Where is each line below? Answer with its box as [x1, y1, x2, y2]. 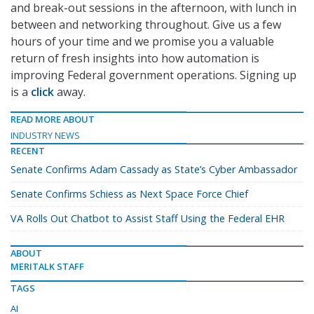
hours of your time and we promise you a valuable [11, 34, 274, 50]
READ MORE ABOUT [11, 113, 95, 126]
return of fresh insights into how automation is [11, 50, 259, 67]
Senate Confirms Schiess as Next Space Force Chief [11, 187, 248, 201]
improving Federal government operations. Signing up [11, 67, 296, 83]
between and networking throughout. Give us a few [11, 17, 281, 33]
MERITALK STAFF [11, 260, 84, 273]
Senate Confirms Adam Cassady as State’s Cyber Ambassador [11, 163, 297, 177]
